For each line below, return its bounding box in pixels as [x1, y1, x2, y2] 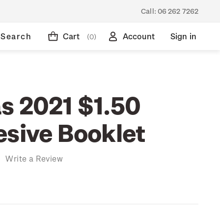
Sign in [170, 31, 196, 41]
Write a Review [5, 153, 63, 163]
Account [122, 31, 155, 41]
